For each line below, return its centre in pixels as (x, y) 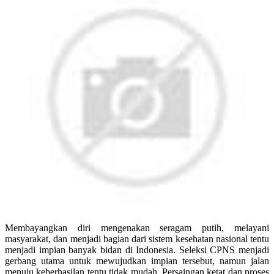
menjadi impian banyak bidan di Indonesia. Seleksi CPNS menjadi (137, 250)
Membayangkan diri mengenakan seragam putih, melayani (137, 228)
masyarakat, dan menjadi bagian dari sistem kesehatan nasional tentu (137, 239)
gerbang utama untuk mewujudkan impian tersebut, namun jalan (137, 261)
